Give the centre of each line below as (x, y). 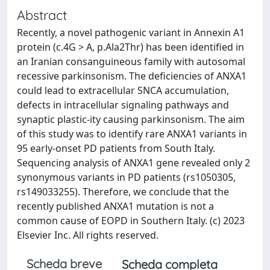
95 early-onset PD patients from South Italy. (116, 148)
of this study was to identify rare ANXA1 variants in (132, 134)
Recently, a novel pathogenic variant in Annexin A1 (131, 33)
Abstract (42, 15)
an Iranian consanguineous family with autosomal (131, 61)
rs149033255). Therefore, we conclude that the (123, 192)
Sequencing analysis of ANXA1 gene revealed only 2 (133, 163)
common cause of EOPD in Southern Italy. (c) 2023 (131, 221)
